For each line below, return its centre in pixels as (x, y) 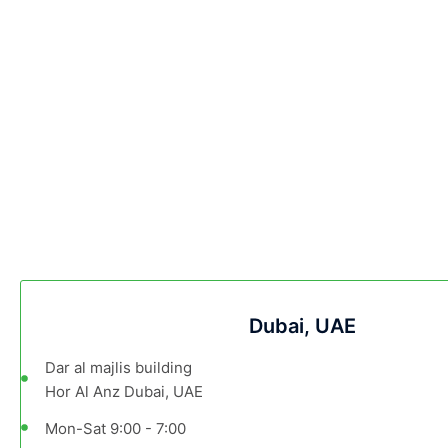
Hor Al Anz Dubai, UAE (123, 392)
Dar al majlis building (118, 368)
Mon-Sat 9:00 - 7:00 (115, 429)
